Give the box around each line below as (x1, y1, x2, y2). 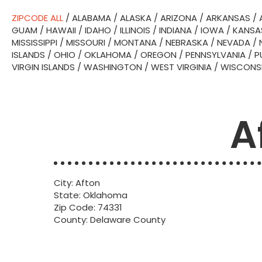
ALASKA (120, 12, 151, 24)
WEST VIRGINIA (151, 61, 212, 73)
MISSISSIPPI (12, 36, 57, 49)
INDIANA (159, 24, 192, 36)
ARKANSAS (206, 12, 250, 24)
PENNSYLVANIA (185, 49, 246, 61)
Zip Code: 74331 (54, 201, 132, 213)
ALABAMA (72, 12, 111, 24)
